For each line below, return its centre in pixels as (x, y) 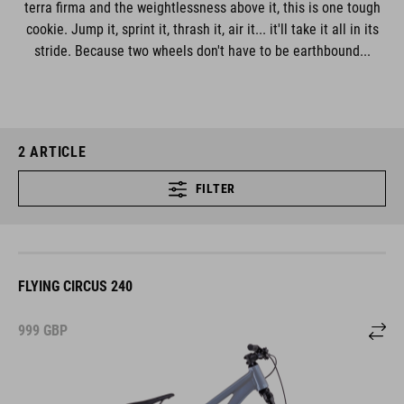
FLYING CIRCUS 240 (75, 286)
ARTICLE (56, 152)
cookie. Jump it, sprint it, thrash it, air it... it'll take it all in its (202, 29)
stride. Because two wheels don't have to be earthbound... (202, 51)
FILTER (215, 188)
